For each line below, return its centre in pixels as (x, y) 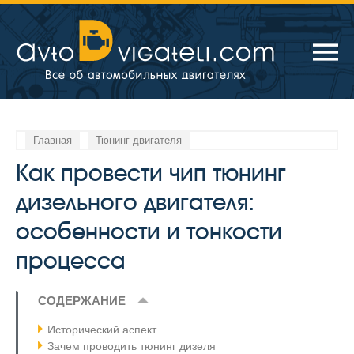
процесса (71, 260)
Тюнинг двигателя (139, 140)
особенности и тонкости (149, 231)
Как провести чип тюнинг (151, 173)
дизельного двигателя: (136, 202)
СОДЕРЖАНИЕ (82, 301)
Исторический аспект (102, 330)
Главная (53, 140)
